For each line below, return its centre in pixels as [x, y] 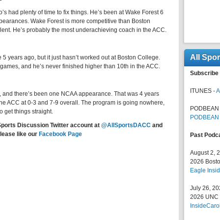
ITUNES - [203, 91]
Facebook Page [60, 134]
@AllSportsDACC [126, 125]
